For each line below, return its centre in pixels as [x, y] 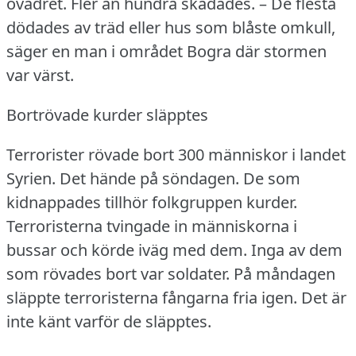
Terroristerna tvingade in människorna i [152, 226]
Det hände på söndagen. [149, 178]
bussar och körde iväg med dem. [127, 250]
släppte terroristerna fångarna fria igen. [152, 297]
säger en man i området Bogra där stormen [166, 51]
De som [272, 178]
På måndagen [284, 273]
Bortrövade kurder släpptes [107, 114]
